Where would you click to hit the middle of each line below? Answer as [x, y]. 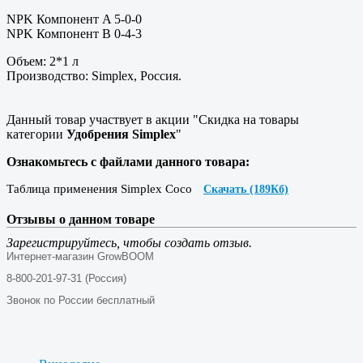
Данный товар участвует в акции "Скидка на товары [153, 119]
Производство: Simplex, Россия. [94, 75]
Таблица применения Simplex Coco [101, 188]
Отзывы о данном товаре [81, 219]
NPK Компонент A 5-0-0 [74, 19]
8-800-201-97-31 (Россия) [66, 278]
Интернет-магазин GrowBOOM [80, 256]
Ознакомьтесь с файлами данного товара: [128, 161]
